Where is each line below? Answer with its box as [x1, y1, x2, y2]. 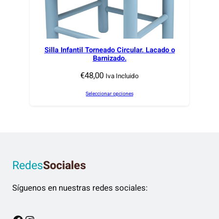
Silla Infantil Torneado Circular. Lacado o [44, 44, 175, 55]
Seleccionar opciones [86, 90, 133, 98]
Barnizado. [92, 53, 127, 64]
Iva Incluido [106, 71, 139, 82]
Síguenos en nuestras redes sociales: [12, 182, 148, 195]
